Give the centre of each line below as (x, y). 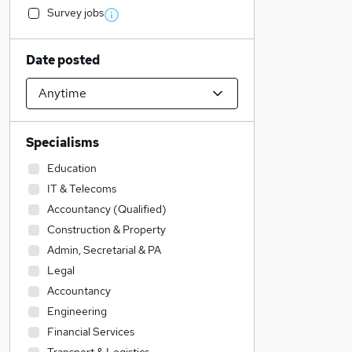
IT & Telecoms (82, 189)
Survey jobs (75, 13)
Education (72, 168)
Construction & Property (106, 229)
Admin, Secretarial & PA (104, 250)
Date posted (63, 60)
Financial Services (91, 332)
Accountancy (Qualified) (107, 209)
